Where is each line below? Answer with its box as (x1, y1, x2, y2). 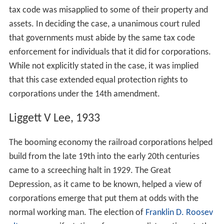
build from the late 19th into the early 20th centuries (8, 152, 199, 162)
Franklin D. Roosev (145, 208, 213, 218)
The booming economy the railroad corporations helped (8, 138, 212, 148)
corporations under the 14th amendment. (8, 89, 160, 99)
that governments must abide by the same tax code (8, 33, 195, 43)
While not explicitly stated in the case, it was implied (8, 61, 198, 71)
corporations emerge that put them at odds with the (8, 194, 198, 204)
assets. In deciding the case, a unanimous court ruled (8, 19, 200, 29)
